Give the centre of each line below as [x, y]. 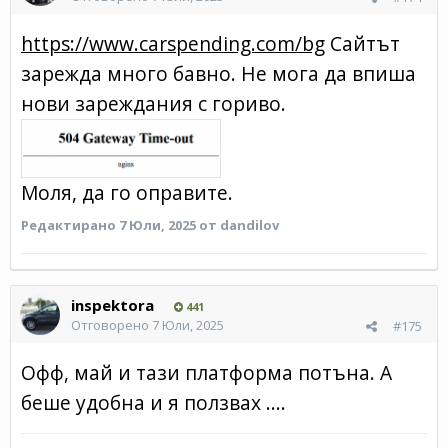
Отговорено [111, 324]
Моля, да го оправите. [127, 192]
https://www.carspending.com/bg [173, 43]
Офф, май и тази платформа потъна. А [206, 372]
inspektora [112, 304]
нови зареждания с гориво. [156, 103]
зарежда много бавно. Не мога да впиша [218, 73]
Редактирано [70, 224]
